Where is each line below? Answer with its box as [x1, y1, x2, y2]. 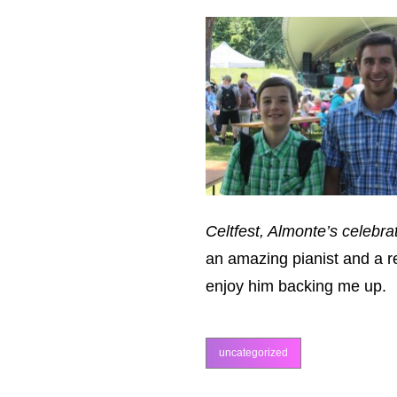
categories [205, 356, 255, 370]
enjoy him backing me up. [206, 277, 386, 296]
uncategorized [219, 346, 288, 360]
